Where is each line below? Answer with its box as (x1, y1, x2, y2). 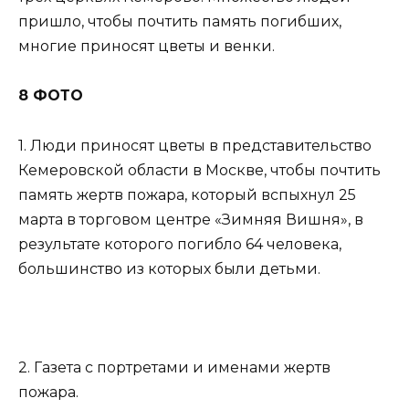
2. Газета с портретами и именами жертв (18, 358, 330, 376)
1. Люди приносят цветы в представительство (18, 136, 372, 154)
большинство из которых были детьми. (18, 259, 320, 278)
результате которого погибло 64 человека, (18, 235, 341, 253)
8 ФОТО (18, 87, 83, 105)
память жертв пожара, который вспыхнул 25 (18, 185, 356, 204)
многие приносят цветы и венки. (18, 37, 275, 56)
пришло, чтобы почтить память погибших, (18, 13, 341, 31)
